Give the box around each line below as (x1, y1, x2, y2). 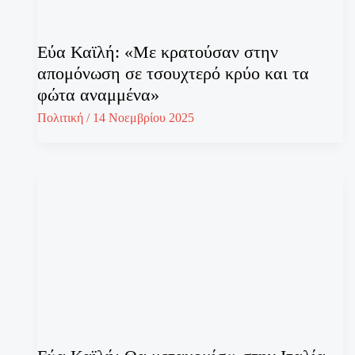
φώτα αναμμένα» (37, 85, 159, 105)
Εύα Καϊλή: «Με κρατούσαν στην (37, 42, 278, 63)
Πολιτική (37, 111, 83, 125)
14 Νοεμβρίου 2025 (93, 111, 194, 125)
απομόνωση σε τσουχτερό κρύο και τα (37, 63, 309, 84)
